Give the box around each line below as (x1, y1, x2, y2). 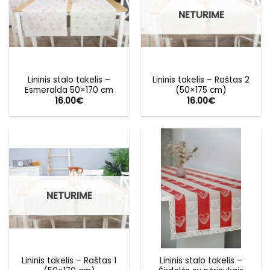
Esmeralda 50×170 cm (25, 84, 113, 96)
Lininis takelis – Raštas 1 (22, 255, 116, 267)
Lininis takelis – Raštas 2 (152, 74, 250, 86)
